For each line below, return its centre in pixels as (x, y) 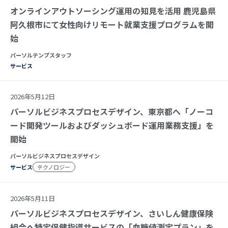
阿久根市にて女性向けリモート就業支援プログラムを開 (112, 24)
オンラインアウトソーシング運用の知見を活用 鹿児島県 (113, 10)
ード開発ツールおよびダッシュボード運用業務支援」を (112, 125)
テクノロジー (54, 167)
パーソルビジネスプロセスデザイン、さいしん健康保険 (112, 213)
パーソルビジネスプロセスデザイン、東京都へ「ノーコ (112, 111)
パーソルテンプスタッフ (41, 55)
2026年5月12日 (33, 96)
